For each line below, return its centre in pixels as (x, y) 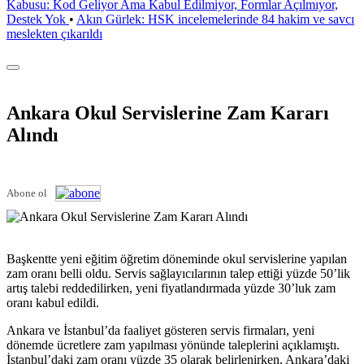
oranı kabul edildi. (53, 302)
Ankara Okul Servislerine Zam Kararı (168, 113)
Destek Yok (38, 19)
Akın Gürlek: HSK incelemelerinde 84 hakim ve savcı (215, 19)
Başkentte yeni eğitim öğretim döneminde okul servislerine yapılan (177, 258)
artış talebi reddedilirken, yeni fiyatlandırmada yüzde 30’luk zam (171, 288)
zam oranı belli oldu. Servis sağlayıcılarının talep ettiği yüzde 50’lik (178, 273)
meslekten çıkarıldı (54, 34)
